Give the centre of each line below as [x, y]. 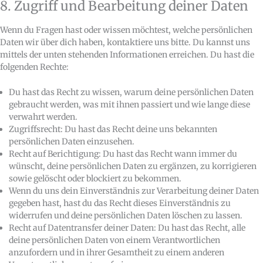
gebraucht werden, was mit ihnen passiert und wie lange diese [129, 105]
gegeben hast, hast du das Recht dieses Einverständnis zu [120, 203]
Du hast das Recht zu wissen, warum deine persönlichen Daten [131, 92]
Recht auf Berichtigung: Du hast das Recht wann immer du [123, 154]
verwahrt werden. [43, 117]
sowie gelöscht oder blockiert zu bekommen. [95, 179]
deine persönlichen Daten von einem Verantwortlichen [114, 240]
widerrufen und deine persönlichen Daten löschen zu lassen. [126, 216]
